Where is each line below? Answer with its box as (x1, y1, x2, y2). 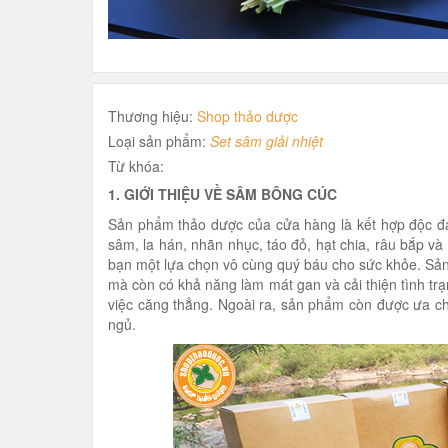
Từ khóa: (108, 156, 164, 176)
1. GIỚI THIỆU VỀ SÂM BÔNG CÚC (108, 184, 337, 204)
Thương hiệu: (108, 106, 197, 126)
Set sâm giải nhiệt (210, 131, 323, 151)
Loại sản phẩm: (108, 131, 210, 151)
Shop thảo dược (197, 106, 298, 126)
